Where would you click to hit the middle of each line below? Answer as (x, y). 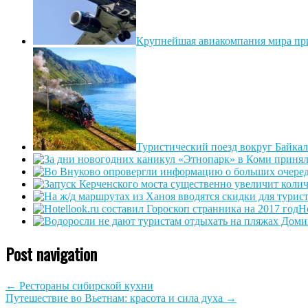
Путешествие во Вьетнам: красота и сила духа (115, 298)
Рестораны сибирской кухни (85, 285)
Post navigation (51, 253)
